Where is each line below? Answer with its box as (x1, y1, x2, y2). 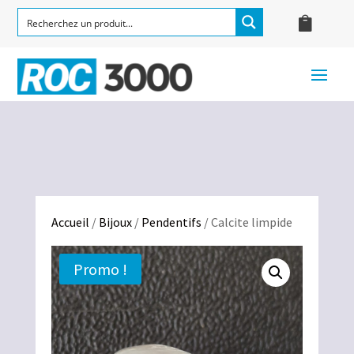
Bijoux (98, 214, 132, 231)
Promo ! (73, 259, 127, 280)
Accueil (51, 214, 89, 231)
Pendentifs (141, 214, 201, 231)
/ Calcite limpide (201, 214, 292, 231)
